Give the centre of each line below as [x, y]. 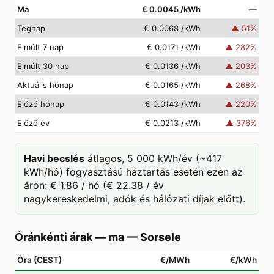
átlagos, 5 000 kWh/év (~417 [155, 158]
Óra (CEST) [39, 260]
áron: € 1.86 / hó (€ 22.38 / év [94, 185]
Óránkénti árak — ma [69, 237]
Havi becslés [54, 158]
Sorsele [161, 237]
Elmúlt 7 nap [40, 47]
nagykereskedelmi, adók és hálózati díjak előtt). [135, 199]
